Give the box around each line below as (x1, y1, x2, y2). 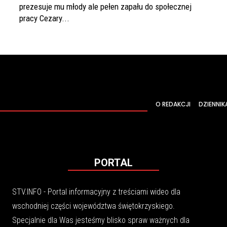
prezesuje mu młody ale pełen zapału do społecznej (19, 2, 192, 12)
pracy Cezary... (19, 13, 69, 24)
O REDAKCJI (155, 99, 191, 108)
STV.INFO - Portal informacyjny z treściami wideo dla (12, 187, 180, 197)
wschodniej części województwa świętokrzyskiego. (12, 201, 175, 211)
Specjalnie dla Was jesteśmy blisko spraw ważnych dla (12, 215, 190, 225)
